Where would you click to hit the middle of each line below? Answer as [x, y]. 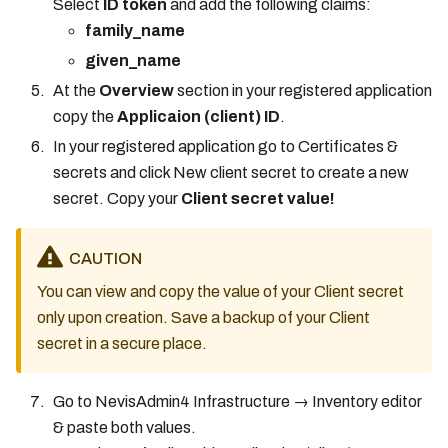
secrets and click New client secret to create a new [230, 172]
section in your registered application [302, 90]
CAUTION [105, 258]
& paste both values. [124, 427]
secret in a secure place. [122, 343]
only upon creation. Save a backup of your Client [203, 317]
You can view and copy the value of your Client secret [220, 291]
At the [75, 90]
